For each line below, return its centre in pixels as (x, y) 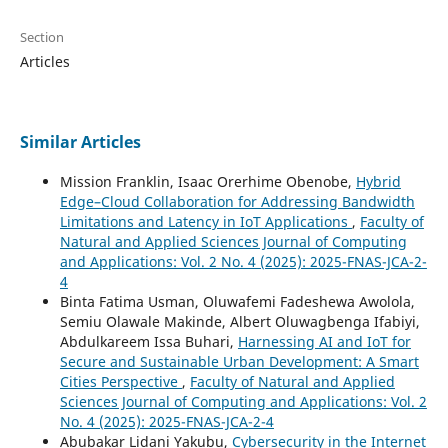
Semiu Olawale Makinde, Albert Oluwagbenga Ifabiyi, (239, 321)
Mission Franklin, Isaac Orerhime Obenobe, (207, 181)
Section (41, 36)
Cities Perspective (120, 381)
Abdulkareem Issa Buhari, (148, 341)
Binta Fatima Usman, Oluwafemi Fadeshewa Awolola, (237, 301)
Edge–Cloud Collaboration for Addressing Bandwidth (237, 201)
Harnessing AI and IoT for (324, 341)
